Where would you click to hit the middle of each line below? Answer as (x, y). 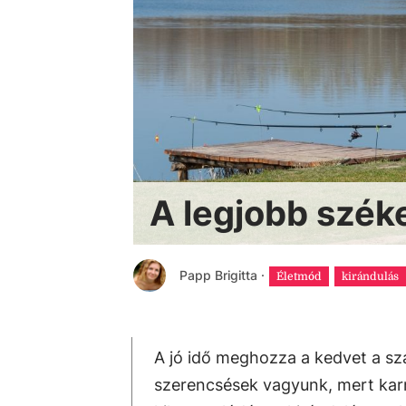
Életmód (299, 276)
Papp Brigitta (218, 275)
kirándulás (370, 276)
